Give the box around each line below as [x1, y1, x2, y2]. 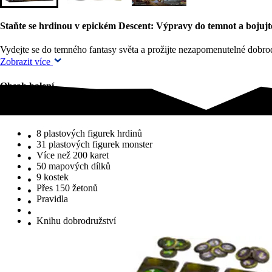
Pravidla [36, 194, 68, 205]
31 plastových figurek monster [36, 139, 152, 150]
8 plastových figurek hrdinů [36, 128, 142, 139]
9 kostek [36, 172, 69, 183]
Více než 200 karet [36, 150, 109, 161]
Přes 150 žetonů [36, 183, 98, 194]
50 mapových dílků [36, 161, 110, 172]
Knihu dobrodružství [36, 216, 116, 226]
